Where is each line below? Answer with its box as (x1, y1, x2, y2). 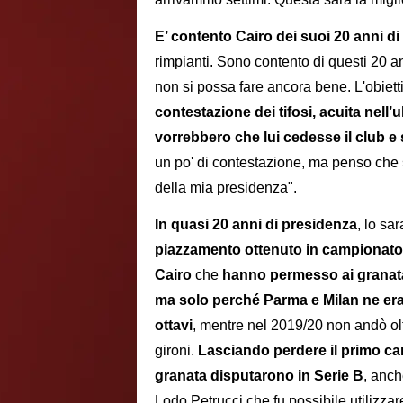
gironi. (155, 342, 198, 358)
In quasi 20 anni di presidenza (155, 216, 357, 232)
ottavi (155, 317, 193, 333)
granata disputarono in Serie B (155, 367, 363, 383)
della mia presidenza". (155, 179, 297, 195)
